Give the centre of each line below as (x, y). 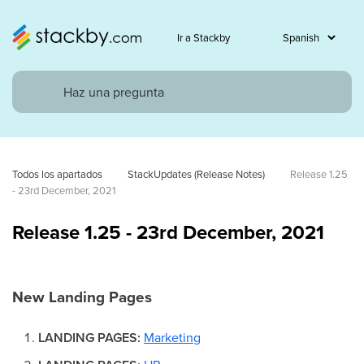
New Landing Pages (82, 297)
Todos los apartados (57, 174)
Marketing (172, 337)
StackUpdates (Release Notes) (196, 174)
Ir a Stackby (204, 37)
